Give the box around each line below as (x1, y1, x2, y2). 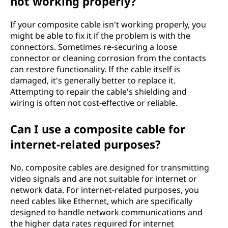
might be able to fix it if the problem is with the (10, 30, 190, 41)
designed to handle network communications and (10, 206, 203, 218)
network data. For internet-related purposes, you (10, 184, 199, 195)
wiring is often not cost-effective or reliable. (10, 97, 178, 108)
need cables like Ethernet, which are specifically (10, 195, 192, 207)
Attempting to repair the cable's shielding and (10, 85, 187, 97)
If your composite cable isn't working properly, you (10, 18, 206, 30)
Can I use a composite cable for (10, 121, 185, 136)
